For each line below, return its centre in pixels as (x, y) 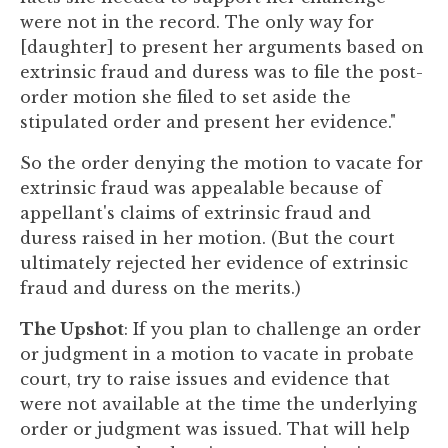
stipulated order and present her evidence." (208, 122)
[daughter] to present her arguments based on (222, 47)
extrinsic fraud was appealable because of (201, 188)
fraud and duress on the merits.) (160, 288)
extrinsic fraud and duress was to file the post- (221, 72)
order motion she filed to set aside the (185, 97)
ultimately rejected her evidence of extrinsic (214, 263)
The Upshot (72, 329)
